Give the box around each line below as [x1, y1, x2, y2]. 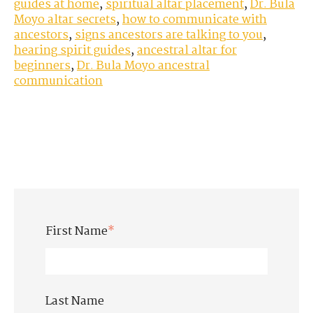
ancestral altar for [137, 41, 237, 61]
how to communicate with [122, 10, 267, 30]
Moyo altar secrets [14, 10, 116, 30]
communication [14, 72, 103, 92]
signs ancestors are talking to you [75, 26, 263, 45]
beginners [14, 57, 71, 76]
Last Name [45, 292, 104, 312]
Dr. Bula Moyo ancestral [77, 57, 210, 76]
